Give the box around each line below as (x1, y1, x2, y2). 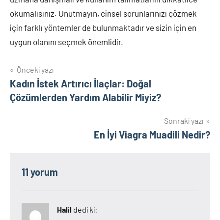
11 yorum (22, 166, 58, 178)
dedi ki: (73, 205, 97, 214)
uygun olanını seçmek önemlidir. (10, 37, 123, 47)
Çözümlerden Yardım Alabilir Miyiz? (10, 91, 161, 103)
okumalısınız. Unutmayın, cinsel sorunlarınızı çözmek (10, 8, 197, 18)
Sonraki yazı (164, 116, 203, 125)
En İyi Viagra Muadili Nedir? (94, 129, 210, 140)
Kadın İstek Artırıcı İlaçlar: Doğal (10, 78, 151, 89)
